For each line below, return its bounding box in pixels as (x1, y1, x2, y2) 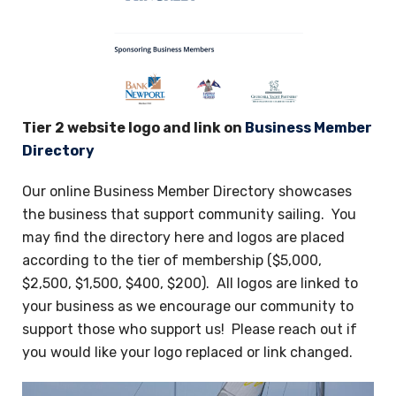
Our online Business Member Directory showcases (22, 183, 352, 200)
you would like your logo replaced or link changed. (22, 344, 353, 361)
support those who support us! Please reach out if (22, 321, 357, 338)
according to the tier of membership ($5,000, (22, 252, 322, 269)
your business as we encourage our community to (22, 298, 354, 315)
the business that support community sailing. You (22, 206, 356, 223)
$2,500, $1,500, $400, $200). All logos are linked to (22, 275, 358, 292)
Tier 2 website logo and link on (22, 119, 245, 136)
